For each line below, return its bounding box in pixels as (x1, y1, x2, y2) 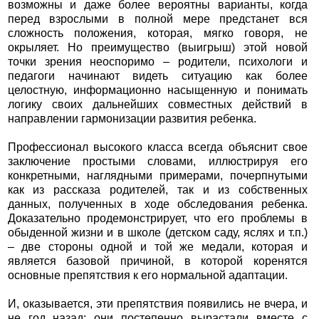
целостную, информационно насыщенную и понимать (7, 84, 308, 97)
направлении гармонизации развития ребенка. (7, 113, 256, 125)
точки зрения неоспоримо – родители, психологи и (7, 56, 308, 68)
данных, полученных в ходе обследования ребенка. (7, 198, 308, 211)
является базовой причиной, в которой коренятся (7, 255, 308, 268)
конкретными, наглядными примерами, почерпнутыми (7, 169, 308, 182)
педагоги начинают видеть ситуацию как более (7, 70, 308, 83)
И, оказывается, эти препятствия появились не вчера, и (7, 298, 308, 310)
